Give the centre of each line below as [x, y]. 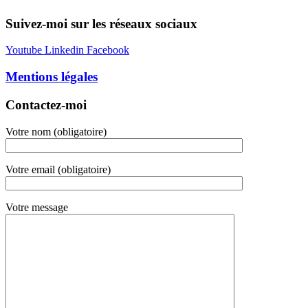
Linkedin [64, 50]
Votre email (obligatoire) [58, 169]
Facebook [108, 50]
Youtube [24, 50]
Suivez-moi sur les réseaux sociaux [101, 23]
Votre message [37, 207]
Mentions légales [52, 77]
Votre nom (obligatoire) [56, 131]
